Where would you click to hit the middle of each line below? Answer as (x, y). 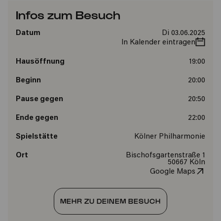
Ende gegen (37, 118)
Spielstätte (37, 137)
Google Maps (172, 172)
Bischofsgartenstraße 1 (165, 156)
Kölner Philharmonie (169, 137)
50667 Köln (186, 163)
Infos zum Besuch (68, 14)
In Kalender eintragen (158, 43)
